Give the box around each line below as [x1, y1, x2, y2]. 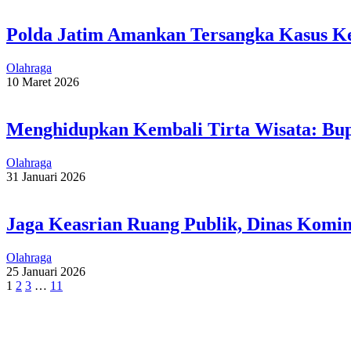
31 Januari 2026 [6, 170, 85, 184]
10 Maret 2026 [6, 75, 79, 89]
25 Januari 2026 [6, 265, 85, 278]
